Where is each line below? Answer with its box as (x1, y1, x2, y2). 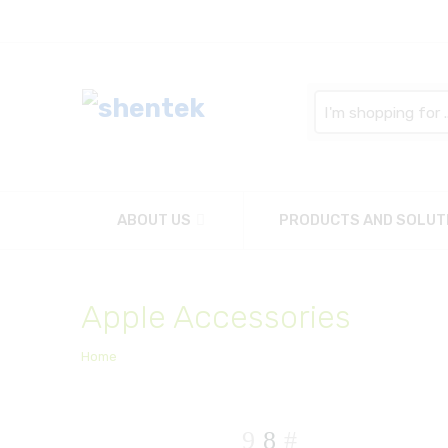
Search (312, 90, 361, 105)
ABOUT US (116, 211, 191, 229)
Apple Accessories (81, 298, 351, 336)
